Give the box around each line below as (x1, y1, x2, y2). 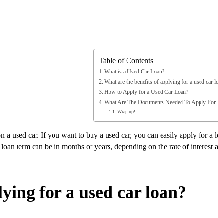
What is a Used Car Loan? (104, 68, 165, 75)
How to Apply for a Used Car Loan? (104, 89, 189, 95)
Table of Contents (99, 56, 153, 65)
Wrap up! (117, 109, 137, 114)
